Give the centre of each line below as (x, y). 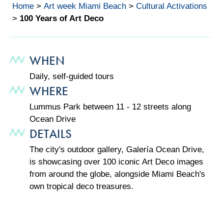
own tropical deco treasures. (82, 186)
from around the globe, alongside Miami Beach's (117, 174)
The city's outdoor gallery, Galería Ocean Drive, (117, 149)
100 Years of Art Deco (62, 18)
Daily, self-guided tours (72, 76)
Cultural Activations (172, 6)
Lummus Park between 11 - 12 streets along (110, 107)
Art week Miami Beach (85, 6)
